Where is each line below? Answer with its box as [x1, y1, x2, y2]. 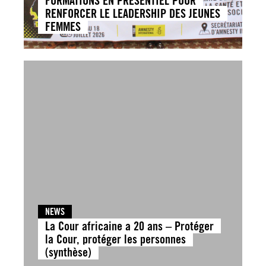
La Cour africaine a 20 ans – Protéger [45, 218, 214, 233]
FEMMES [45, 18, 81, 34]
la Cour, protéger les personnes [45, 231, 186, 246]
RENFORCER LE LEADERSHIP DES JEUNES [45, 5, 220, 21]
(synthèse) [45, 244, 91, 259]
